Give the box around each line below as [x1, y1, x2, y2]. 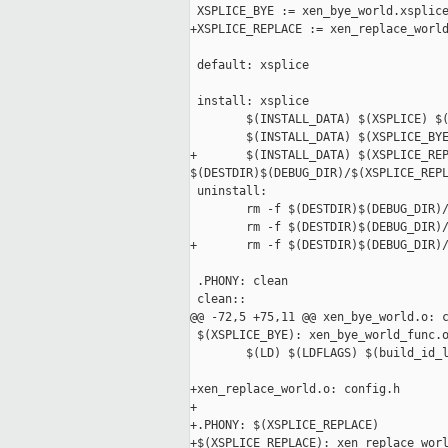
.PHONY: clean [190, 274, 288, 289]
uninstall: [190, 184, 267, 199]
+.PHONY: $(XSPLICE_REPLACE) [190, 418, 379, 433]
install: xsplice [190, 94, 309, 109]
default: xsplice [190, 58, 309, 73]
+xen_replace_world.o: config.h [190, 382, 400, 397]
